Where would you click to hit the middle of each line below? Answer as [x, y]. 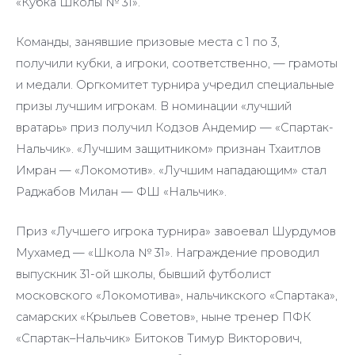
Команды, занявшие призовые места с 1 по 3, [148, 42]
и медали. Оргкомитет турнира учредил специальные [175, 85]
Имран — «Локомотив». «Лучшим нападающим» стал [171, 171]
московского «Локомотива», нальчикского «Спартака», [177, 296]
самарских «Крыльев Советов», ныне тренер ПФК [163, 317]
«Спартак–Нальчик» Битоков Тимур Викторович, [159, 339]
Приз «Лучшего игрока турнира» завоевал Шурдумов [176, 232]
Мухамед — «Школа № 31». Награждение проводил [168, 253]
